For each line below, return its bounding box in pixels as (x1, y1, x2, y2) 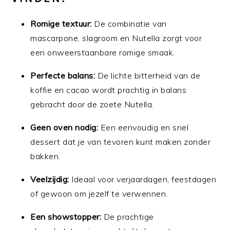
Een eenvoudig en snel (98, 122, 189, 132)
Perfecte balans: (30, 70, 95, 81)
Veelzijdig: (30, 174, 69, 184)
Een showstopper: (30, 211, 102, 222)
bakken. (30, 150, 61, 161)
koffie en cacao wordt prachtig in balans (30, 84, 187, 95)
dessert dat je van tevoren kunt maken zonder (30, 136, 211, 147)
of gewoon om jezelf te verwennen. (30, 188, 168, 199)
